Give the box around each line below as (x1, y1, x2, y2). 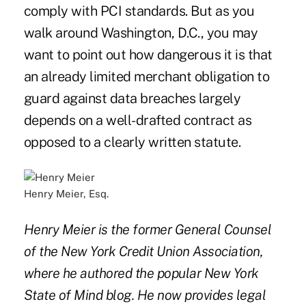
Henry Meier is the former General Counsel (23, 221, 272, 238)
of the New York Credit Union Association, (23, 243, 264, 260)
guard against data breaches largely (23, 90, 241, 107)
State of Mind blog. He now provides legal (23, 287, 266, 304)
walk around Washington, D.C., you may (23, 25, 258, 42)
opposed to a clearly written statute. (23, 134, 241, 151)
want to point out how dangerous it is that (23, 46, 273, 64)
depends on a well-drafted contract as (23, 112, 252, 129)
